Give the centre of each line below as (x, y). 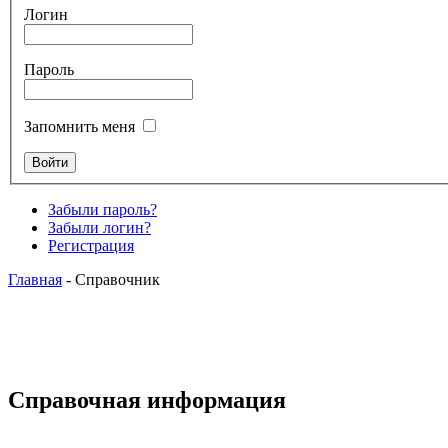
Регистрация (91, 245)
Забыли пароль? (102, 209)
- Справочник (111, 279)
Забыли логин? (99, 227)
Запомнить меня (79, 126)
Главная (35, 279)
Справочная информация (147, 399)
